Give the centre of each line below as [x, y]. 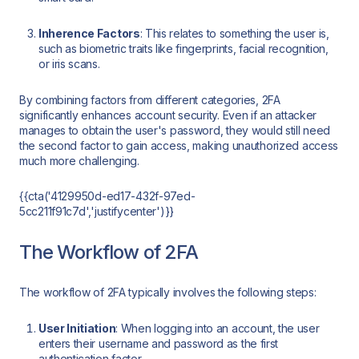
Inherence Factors [89, 33]
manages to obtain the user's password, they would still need [175, 130]
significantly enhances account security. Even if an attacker [168, 115]
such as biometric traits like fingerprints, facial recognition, [184, 48]
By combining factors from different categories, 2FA [150, 99]
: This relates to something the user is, [234, 33]
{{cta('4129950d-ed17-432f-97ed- [107, 196]
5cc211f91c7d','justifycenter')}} [97, 212]
